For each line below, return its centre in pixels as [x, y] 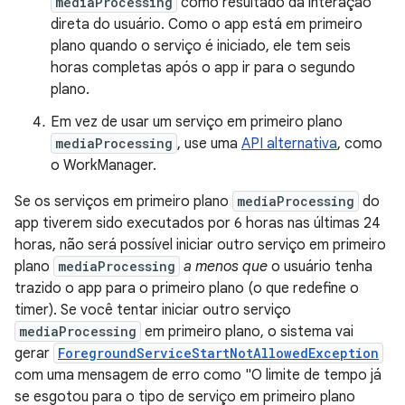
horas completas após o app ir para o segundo [203, 68]
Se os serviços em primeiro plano [123, 202]
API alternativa [289, 144]
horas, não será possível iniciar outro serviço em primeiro [200, 245]
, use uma [209, 144]
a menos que [226, 267]
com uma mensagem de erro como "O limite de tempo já [198, 375]
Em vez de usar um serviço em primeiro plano [197, 122]
